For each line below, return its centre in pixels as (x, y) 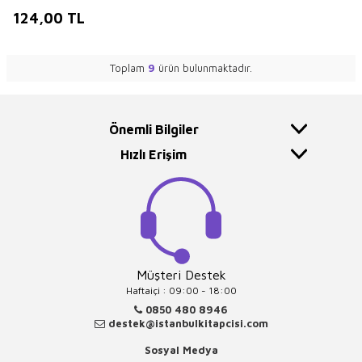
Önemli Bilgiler (154, 130)
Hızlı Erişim (154, 155)
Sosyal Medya (181, 350)
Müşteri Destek (181, 275)
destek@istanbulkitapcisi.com (186, 324)
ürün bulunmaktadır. (204, 68)
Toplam (129, 68)
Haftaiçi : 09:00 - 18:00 (181, 291)
